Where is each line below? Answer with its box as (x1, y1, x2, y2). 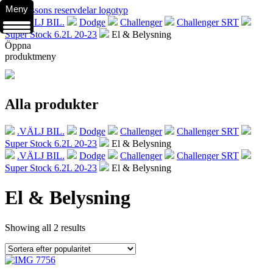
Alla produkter (5, 96, 99, 112)
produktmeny (5, 51, 56, 62)
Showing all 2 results (5, 222, 85, 233)
